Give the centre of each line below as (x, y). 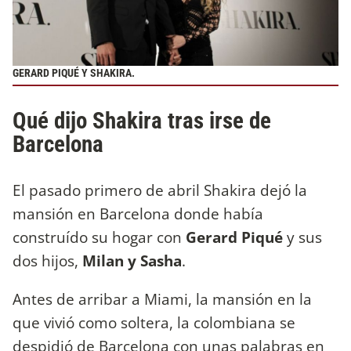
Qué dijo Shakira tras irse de (142, 120)
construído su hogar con (99, 237)
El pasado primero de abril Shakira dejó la (160, 190)
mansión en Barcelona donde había (138, 213)
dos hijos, (47, 260)
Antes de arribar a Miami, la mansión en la (162, 299)
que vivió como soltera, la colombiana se (154, 322)
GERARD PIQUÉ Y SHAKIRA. (74, 73)
